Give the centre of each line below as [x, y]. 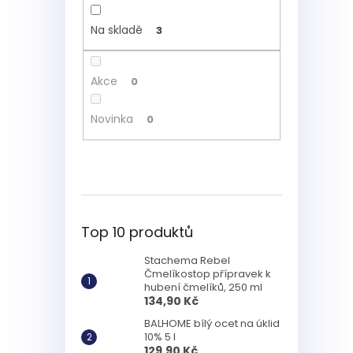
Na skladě [116, 30]
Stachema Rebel [187, 260]
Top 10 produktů [137, 232]
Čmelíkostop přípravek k [208, 273]
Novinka [111, 119]
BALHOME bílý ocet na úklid [212, 323]
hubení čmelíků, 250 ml [203, 287]
